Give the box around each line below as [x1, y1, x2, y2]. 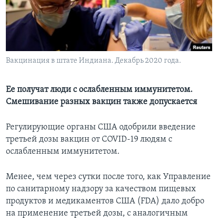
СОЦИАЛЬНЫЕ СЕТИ [9, 39, 66, 47]
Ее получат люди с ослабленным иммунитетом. [6, 85, 193, 95]
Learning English [9, 13, 66, 22]
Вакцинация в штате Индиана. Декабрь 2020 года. [6, 57, 181, 65]
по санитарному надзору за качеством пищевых [6, 184, 196, 194]
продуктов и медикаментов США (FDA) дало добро [6, 197, 204, 206]
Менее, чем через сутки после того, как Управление [6, 172, 211, 182]
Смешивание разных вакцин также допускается [6, 97, 197, 107]
